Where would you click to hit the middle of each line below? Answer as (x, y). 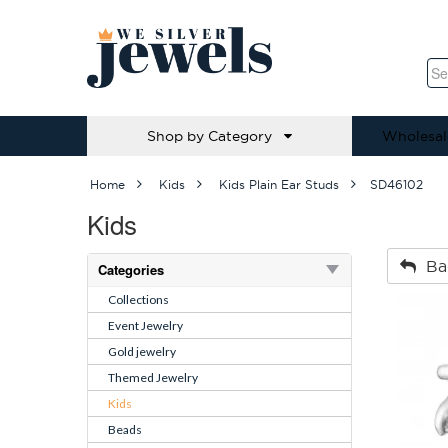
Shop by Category (215, 136)
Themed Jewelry (153, 377)
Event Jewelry (145, 325)
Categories (131, 269)
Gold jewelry (142, 351)
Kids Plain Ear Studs (279, 184)
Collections (138, 299)
